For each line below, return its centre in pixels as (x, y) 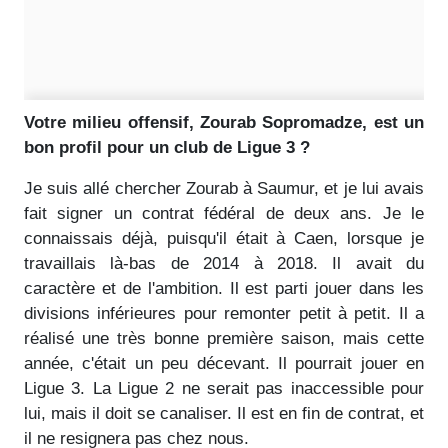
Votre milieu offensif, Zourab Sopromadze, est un (224, 122)
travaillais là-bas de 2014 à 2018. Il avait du (224, 263)
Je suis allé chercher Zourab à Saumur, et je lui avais (224, 188)
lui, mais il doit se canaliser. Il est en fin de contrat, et (224, 413)
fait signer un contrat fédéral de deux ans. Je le (224, 213)
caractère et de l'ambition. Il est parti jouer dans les (224, 288)
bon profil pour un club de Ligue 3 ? (167, 147)
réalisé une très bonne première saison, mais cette (224, 338)
